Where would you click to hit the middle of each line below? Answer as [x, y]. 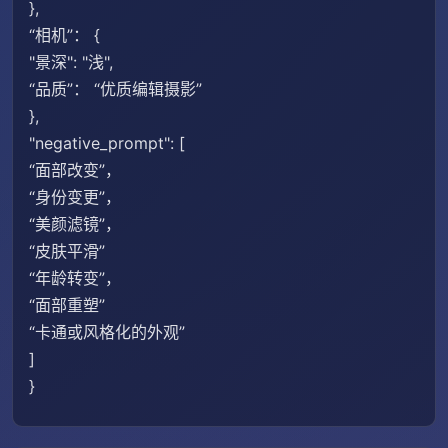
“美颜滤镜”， [75, 224]
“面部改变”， [75, 170]
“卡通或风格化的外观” [107, 332]
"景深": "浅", [71, 62]
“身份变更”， [75, 197]
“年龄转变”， [75, 278]
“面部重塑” [67, 305]
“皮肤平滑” [67, 251]
